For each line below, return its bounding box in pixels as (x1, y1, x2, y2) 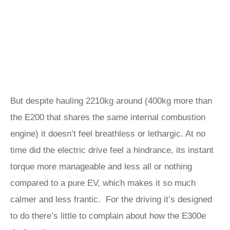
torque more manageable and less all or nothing (10, 162, 192, 171)
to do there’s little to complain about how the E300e (10, 211, 206, 221)
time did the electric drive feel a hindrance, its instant (10, 145, 214, 155)
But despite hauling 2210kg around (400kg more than (10, 96, 212, 106)
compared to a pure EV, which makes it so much (10, 178, 196, 188)
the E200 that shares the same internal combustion (10, 112, 205, 122)
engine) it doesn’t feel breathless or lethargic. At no (10, 129, 205, 139)
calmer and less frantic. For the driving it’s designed (10, 195, 212, 204)
